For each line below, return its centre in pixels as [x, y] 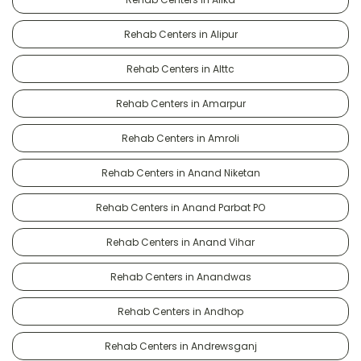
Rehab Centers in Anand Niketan [180, 172]
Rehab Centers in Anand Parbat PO [180, 207]
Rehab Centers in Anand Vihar [180, 242]
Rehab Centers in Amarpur [180, 103]
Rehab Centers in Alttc [180, 68]
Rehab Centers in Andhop [180, 311]
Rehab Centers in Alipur [180, 34]
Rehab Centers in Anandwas [180, 276]
